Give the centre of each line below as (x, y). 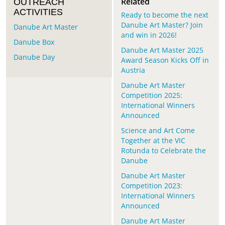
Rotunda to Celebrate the (163, 151)
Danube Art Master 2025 (162, 50)
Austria (133, 70)
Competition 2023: (151, 186)
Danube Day (34, 57)
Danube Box (34, 42)
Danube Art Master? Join (162, 25)
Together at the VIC (153, 141)
